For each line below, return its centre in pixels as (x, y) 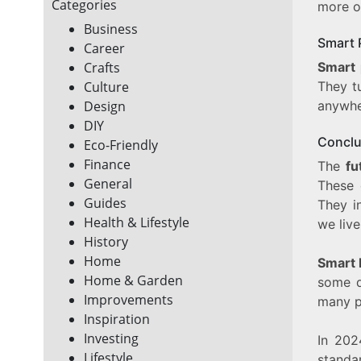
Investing (111, 339)
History (106, 242)
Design (104, 107)
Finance (107, 165)
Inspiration (116, 320)
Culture (106, 87)
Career (104, 49)
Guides (105, 203)
